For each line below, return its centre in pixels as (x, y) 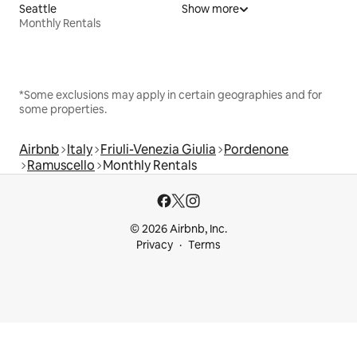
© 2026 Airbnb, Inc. (178, 229)
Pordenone (256, 150)
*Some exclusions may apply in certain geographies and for (171, 95)
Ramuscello (61, 166)
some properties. (63, 110)
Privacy (155, 245)
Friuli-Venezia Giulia (158, 150)
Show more (210, 9)
